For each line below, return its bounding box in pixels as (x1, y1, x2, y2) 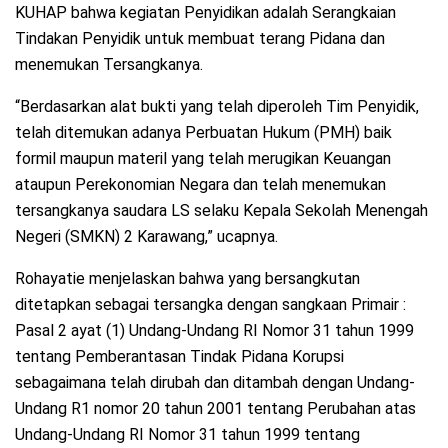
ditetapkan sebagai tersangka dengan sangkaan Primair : (15, 295, 406, 315)
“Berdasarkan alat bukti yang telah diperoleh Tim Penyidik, (15, 97, 419, 117)
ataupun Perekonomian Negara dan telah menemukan (15, 175, 386, 195)
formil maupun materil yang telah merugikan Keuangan (15, 149, 391, 169)
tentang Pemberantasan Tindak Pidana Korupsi (15, 347, 344, 367)
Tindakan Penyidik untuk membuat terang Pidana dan (15, 29, 385, 49)
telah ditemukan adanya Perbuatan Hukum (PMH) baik (15, 123, 392, 143)
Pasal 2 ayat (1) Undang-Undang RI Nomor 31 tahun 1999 (15, 321, 414, 341)
